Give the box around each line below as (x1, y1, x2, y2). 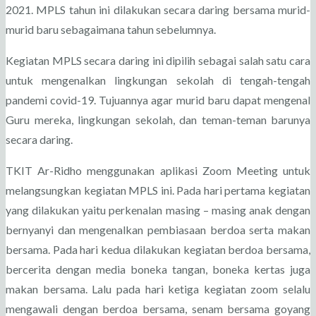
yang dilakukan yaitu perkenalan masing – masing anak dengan (6, 203, 310, 217)
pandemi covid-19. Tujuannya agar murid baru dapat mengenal (6, 93, 310, 107)
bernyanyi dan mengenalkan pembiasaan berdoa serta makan (6, 223, 310, 236)
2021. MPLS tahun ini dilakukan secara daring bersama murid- (6, 3, 310, 16)
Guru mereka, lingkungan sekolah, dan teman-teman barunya (6, 113, 310, 126)
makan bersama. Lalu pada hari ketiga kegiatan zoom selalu (6, 282, 310, 296)
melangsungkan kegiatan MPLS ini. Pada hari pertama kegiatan (6, 183, 310, 197)
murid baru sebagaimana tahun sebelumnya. (6, 23, 216, 36)
